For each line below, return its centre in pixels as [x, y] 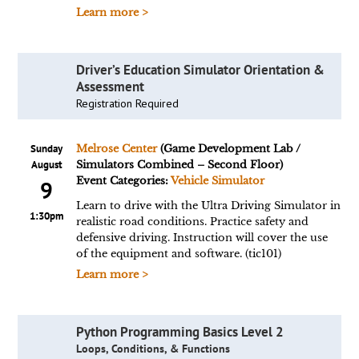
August [46, 165]
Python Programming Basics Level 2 [179, 332]
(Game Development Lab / [228, 149]
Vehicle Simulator [217, 181]
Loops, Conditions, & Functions [153, 349]
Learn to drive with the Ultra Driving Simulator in [208, 206]
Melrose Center [116, 149]
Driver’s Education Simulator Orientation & [200, 70]
